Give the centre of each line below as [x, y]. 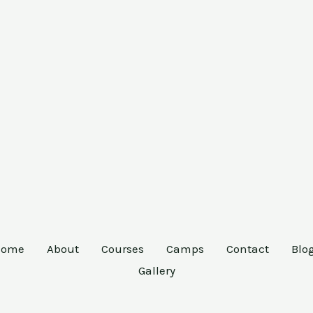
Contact [248, 248]
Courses [123, 248]
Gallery [156, 270]
